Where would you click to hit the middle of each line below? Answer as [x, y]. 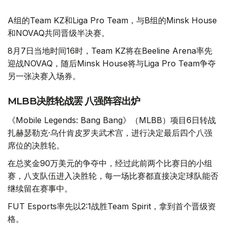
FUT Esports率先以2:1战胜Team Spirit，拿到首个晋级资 [112, 206]
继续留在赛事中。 [40, 189]
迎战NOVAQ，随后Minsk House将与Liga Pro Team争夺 [112, 64]
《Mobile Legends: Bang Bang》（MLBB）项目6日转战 [112, 120]
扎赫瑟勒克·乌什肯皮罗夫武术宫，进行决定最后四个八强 [110, 133]
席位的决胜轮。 [36, 146]
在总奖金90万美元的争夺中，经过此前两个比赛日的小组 [110, 163]
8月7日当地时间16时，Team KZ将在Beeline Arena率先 [110, 51]
